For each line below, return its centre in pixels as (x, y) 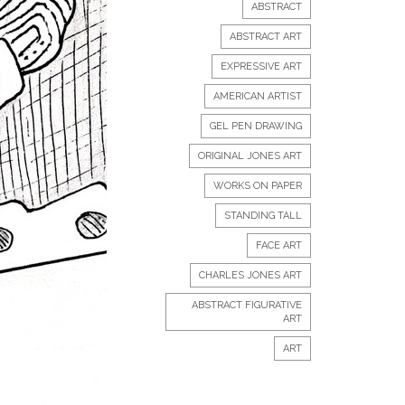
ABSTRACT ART (266, 37)
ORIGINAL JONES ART (250, 156)
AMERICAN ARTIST (258, 96)
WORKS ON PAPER (258, 186)
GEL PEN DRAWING (256, 126)
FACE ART (279, 245)
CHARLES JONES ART (250, 275)
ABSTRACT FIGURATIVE (247, 305)
